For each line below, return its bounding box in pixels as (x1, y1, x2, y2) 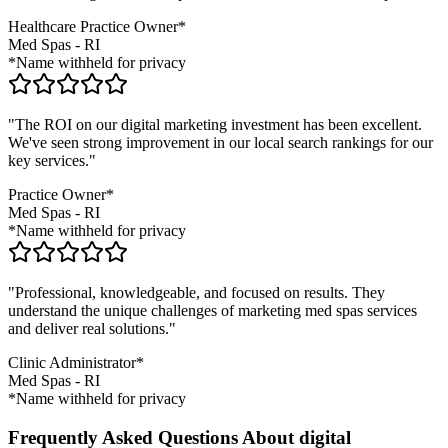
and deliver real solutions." (8, 320, 176, 338)
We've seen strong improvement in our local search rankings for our (8, 134, 433, 152)
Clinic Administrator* (8, 354, 144, 372)
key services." (8, 152, 96, 170)
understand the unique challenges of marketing (8, 302, 301, 320)
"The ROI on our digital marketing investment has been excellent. (8, 116, 422, 134)
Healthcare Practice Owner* (8, 18, 186, 36)
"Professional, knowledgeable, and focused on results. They (8, 284, 385, 302)
